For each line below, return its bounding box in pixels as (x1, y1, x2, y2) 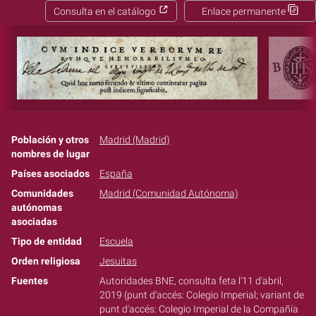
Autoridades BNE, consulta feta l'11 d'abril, (99, 274, 284, 287)
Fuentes (11, 274, 48, 287)
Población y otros (11, 133, 89, 146)
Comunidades (11, 187, 73, 200)
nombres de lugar (11, 147, 90, 160)
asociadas (11, 215, 57, 228)
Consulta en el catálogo (53, 6, 158, 18)
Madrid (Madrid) (99, 133, 170, 146)
